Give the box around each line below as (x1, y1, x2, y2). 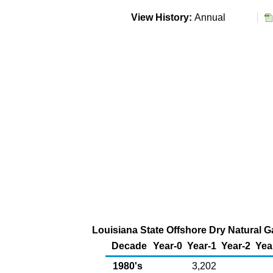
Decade (112, 241, 147, 251)
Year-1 (187, 241, 216, 251)
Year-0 (153, 241, 182, 251)
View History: (128, 12, 194, 23)
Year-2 (221, 241, 250, 251)
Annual (194, 12, 230, 23)
